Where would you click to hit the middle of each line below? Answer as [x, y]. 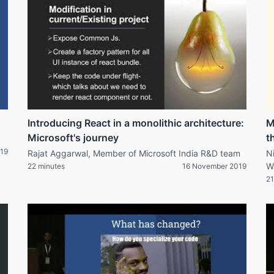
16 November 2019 [214, 166]
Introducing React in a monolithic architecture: [136, 123]
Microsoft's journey [73, 137]
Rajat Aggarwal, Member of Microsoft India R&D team [134, 153]
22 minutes [46, 166]
